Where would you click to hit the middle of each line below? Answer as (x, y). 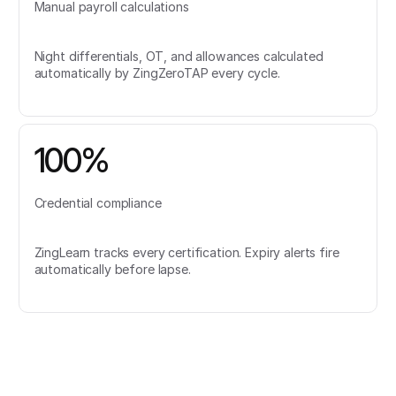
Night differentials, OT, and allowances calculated (179, 57)
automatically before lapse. (112, 269)
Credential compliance (98, 202)
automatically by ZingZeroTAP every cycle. (157, 73)
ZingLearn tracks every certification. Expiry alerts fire (187, 252)
